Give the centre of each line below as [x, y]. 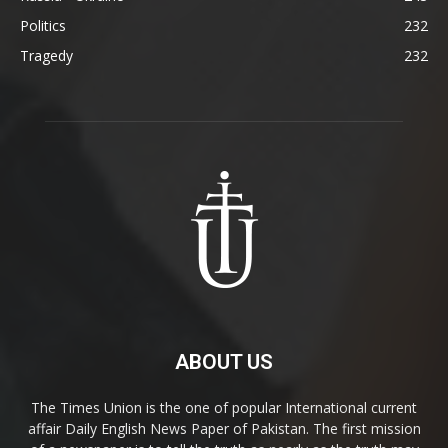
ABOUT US [224, 361]
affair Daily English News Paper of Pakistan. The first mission [224, 428]
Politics [43, 25]
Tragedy [46, 55]
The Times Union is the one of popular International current [224, 407]
